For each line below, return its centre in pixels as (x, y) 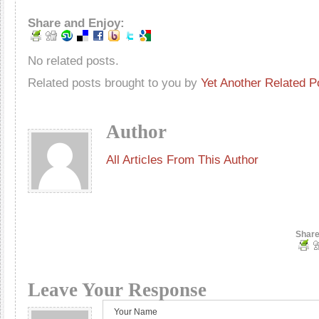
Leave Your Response (117, 290)
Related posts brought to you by (114, 83)
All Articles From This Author (182, 159)
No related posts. (73, 61)
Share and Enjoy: (76, 23)
